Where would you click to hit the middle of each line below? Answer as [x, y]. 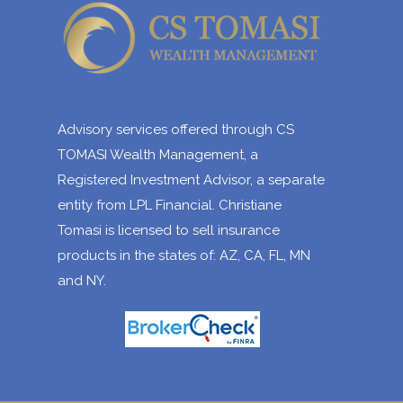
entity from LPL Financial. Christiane [170, 205]
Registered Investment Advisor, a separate [191, 180]
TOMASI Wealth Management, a [158, 155]
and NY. [82, 281]
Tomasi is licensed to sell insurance [169, 230]
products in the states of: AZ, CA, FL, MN [184, 255]
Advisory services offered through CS [176, 130]
